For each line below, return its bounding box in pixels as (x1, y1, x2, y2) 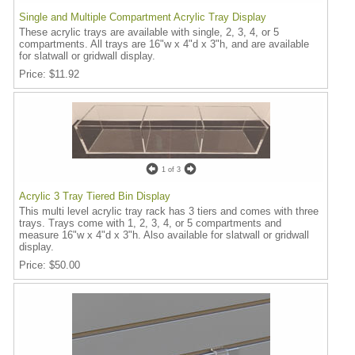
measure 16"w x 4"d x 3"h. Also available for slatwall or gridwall (19, 229, 309, 241)
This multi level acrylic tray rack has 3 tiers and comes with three (19, 205, 319, 217)
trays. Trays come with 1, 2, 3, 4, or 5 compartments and (19, 217, 281, 229)
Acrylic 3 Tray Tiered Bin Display (19, 190, 170, 202)
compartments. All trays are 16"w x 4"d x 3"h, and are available (19, 38, 309, 50)
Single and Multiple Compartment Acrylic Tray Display (19, 11, 266, 23)
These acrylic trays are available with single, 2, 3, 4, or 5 (19, 26, 279, 38)
